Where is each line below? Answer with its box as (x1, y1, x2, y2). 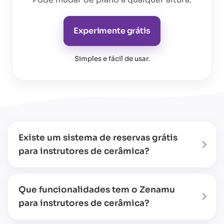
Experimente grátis (73, 25, 150, 36)
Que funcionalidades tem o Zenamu (18, 184, 175, 195)
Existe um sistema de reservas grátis (18, 132, 177, 143)
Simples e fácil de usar (74, 54, 148, 63)
